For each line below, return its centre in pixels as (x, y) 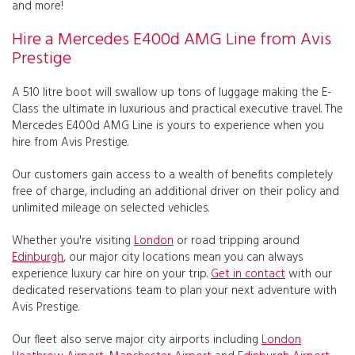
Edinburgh (38, 257)
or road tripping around (237, 240)
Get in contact (248, 274)
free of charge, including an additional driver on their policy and (176, 191)
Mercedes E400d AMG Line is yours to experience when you (168, 126)
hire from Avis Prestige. (70, 142)
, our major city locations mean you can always (183, 257)
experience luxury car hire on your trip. (111, 274)
